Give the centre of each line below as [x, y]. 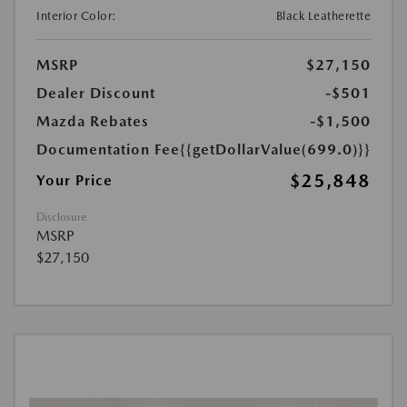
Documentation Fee [108, 149]
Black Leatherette [323, 16]
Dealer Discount [96, 93]
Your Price [74, 180]
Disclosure [61, 217]
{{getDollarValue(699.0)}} [275, 149]
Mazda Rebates [93, 121]
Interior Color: [77, 16]
